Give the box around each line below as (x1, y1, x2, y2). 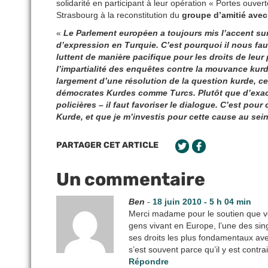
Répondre (129, 257, 169, 267)
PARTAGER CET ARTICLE (56, 140, 159, 151)
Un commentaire (56, 169, 205, 191)
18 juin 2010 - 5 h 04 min (153, 197, 252, 207)
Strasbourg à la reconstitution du (56, 10, 182, 20)
